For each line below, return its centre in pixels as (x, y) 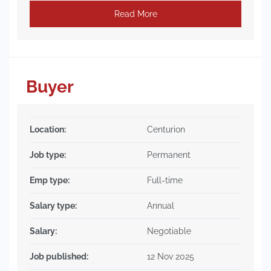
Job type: (48, 155)
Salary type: (53, 206)
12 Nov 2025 (171, 256)
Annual (161, 206)
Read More (135, 14)
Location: (48, 129)
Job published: (59, 256)
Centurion (166, 129)
